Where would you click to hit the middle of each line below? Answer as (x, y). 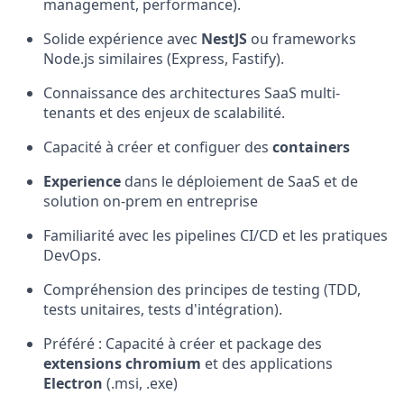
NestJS (224, 39)
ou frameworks (302, 39)
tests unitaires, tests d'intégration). (163, 310)
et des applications (267, 364)
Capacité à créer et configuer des (158, 147)
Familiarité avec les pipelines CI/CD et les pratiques (216, 236)
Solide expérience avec (122, 39)
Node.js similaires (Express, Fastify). (164, 59)
